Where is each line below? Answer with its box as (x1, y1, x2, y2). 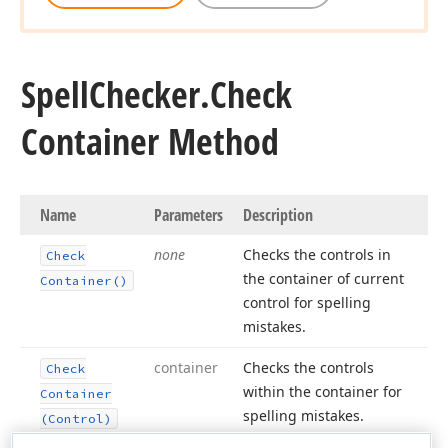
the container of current (243, 269, 404, 288)
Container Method (21, 117, 279, 166)
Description (243, 204, 313, 226)
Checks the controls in (243, 245, 391, 264)
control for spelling (243, 293, 371, 312)
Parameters (154, 204, 223, 226)
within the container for (243, 382, 402, 401)
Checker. (89, 70, 210, 119)
